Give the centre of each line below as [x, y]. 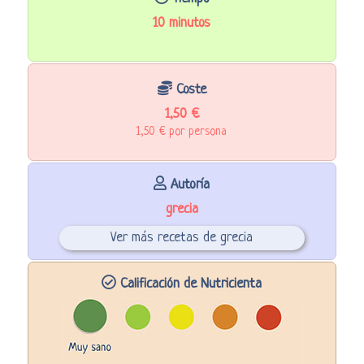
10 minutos [182, 23]
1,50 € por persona [182, 131]
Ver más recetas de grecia [182, 237]
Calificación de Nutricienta [189, 284]
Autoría [188, 184]
